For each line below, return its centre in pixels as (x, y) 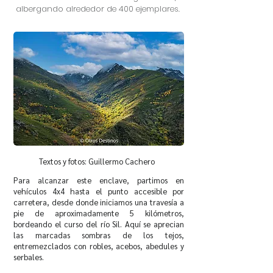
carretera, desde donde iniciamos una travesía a (99, 202)
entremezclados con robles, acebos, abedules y (99, 246)
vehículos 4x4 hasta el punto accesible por (99, 191)
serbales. (29, 257)
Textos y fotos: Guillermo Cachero (97, 161)
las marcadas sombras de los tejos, (99, 235)
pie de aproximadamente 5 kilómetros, (99, 213)
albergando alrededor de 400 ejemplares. (97, 9)
